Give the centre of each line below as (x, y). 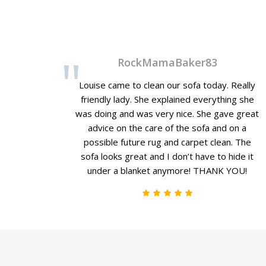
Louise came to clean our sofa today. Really (167, 85)
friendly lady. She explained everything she (167, 99)
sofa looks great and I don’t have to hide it (167, 156)
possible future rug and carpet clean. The (167, 142)
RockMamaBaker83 (167, 62)
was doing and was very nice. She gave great (167, 113)
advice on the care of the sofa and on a (167, 128)
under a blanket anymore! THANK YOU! (167, 170)
